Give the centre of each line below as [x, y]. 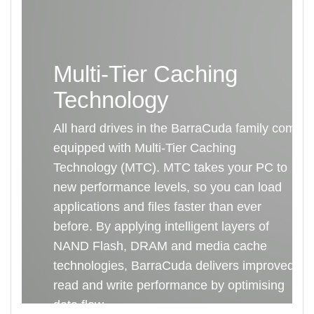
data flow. [80, 305]
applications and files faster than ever [157, 206]
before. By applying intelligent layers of [161, 226]
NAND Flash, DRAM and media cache [160, 246]
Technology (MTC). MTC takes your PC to [170, 167]
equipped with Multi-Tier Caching [145, 148]
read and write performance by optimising [169, 285]
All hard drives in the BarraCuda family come [178, 128]
